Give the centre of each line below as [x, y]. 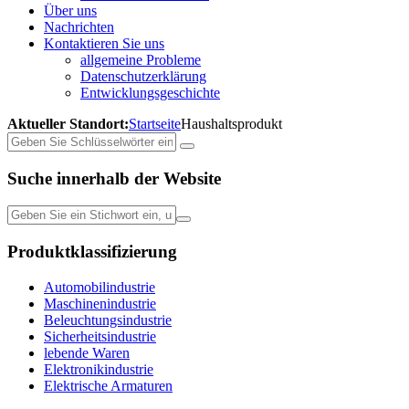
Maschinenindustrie [100, 303]
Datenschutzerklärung [143, 76]
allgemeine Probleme [141, 60]
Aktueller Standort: [68, 124]
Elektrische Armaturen [108, 385]
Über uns [70, 10]
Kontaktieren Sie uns [104, 43]
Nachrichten [79, 27]
